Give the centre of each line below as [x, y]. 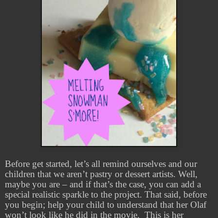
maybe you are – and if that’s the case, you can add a [103, 184]
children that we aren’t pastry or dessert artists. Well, [101, 174]
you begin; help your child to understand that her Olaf [106, 204]
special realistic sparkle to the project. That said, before [106, 194]
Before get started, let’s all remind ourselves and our [101, 163]
